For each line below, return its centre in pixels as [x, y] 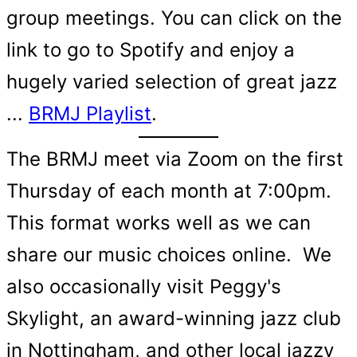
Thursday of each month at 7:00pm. [172, 191]
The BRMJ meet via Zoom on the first [175, 159]
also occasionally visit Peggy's [144, 286]
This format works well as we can [159, 223]
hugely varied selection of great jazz [172, 82]
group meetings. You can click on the [174, 18]
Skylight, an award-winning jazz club [174, 318]
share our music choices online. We [169, 255]
